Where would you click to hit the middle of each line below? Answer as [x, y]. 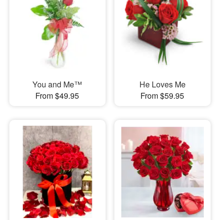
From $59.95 [163, 96]
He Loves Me [162, 84]
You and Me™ [57, 84]
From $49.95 [57, 96]
